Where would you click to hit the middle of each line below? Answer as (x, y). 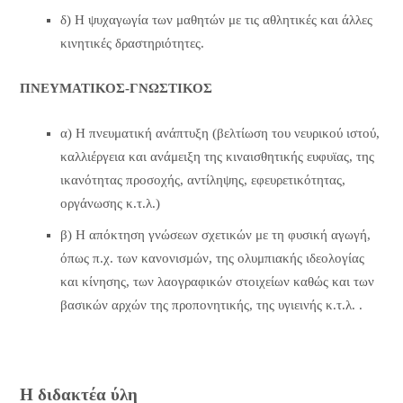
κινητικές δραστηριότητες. (132, 43)
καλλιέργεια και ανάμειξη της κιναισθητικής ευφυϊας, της (217, 157)
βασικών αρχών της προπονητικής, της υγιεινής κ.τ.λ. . (211, 305)
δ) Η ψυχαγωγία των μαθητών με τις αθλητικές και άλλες (216, 19)
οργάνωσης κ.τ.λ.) (110, 204)
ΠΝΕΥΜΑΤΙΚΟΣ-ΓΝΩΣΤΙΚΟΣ (116, 88)
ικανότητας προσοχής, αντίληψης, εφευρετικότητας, (202, 180)
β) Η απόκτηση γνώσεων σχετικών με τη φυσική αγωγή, (215, 235)
